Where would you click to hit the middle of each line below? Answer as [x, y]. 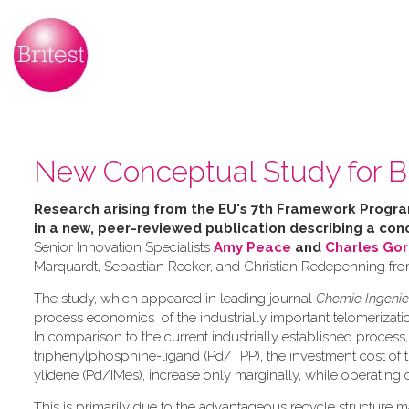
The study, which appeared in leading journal [175, 299]
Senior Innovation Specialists [124, 247]
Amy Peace [252, 247]
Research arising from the [126, 209]
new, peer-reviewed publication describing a [219, 228]
